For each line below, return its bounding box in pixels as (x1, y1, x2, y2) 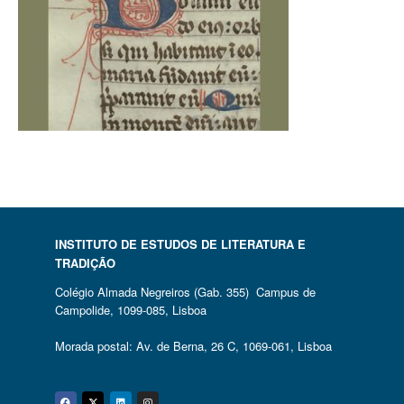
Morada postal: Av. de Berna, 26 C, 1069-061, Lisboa (54, 337, 332, 355)
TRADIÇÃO (54, 254, 115, 272)
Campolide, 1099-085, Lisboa (54, 301, 207, 319)
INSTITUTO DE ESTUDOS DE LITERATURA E (54, 235, 306, 253)
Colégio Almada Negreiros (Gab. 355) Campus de (54, 283, 316, 301)
